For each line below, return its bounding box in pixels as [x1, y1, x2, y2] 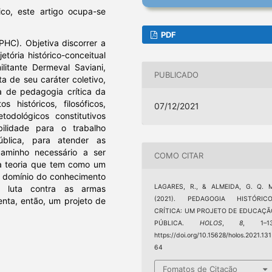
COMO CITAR [154, 151, 204, 161]
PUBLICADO [154, 70, 199, 80]
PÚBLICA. [154, 219, 200, 227]
